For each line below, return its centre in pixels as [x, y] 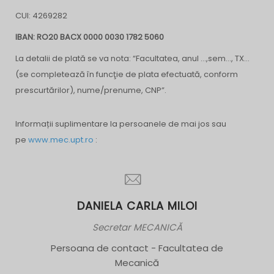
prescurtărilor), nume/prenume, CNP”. [92, 90]
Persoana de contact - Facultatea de [137, 248]
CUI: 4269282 [41, 16]
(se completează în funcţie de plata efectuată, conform [127, 74]
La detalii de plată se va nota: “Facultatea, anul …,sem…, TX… [132, 58]
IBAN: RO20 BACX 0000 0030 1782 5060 [90, 37]
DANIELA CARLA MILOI [137, 206]
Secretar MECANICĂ [137, 227]
